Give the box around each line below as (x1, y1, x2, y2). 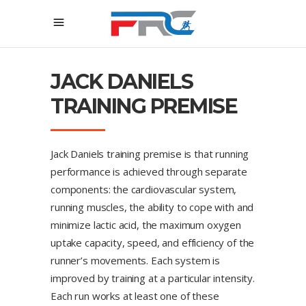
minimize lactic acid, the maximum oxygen (51, 218, 242, 232)
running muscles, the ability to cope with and (51, 200, 254, 214)
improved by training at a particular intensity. (51, 271, 255, 285)
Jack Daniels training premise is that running (51, 147, 249, 161)
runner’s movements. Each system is (51, 253, 220, 267)
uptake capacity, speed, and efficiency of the (51, 236, 255, 249)
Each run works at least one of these (51, 289, 219, 303)
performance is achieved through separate (51, 165, 248, 178)
